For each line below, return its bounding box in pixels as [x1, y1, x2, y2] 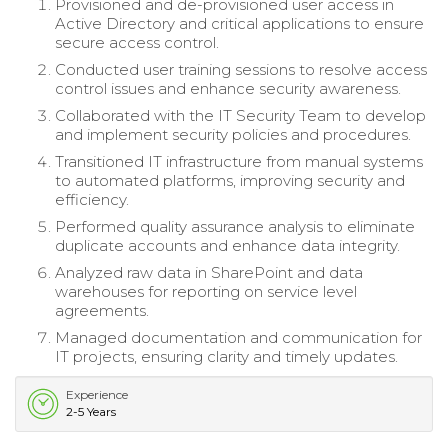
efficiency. [55, 189, 129, 209]
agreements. [55, 300, 149, 320]
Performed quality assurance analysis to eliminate [55, 216, 415, 236]
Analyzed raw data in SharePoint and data [55, 262, 363, 282]
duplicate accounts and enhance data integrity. [55, 235, 400, 255]
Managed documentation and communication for [55, 327, 422, 347]
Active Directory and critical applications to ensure [55, 13, 424, 33]
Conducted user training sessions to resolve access [55, 59, 427, 79]
